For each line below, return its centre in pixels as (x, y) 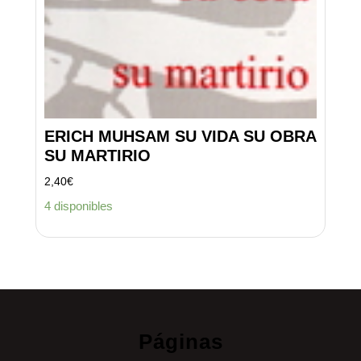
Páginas (180, 342)
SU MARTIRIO (98, 156)
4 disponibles (79, 205)
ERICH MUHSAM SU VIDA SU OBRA (180, 137)
